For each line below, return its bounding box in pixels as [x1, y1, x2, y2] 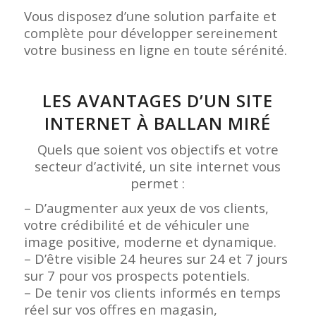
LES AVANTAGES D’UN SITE [42, 88, 274, 112]
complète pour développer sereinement [23, 23, 278, 42]
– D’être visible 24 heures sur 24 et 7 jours [23, 249, 288, 267]
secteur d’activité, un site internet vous [35, 157, 281, 175]
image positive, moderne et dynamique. [23, 232, 276, 250]
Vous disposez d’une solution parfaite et [23, 6, 276, 25]
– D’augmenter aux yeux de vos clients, [23, 198, 269, 217]
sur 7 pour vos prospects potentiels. [23, 266, 250, 284]
